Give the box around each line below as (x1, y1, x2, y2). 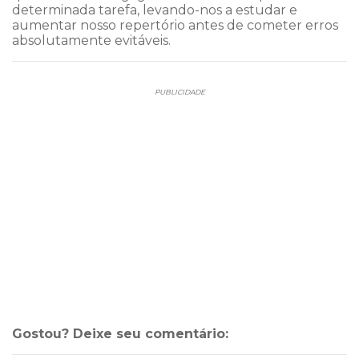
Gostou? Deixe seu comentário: (12, 325, 228, 341)
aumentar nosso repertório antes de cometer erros (12, 17, 338, 33)
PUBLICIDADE (154, 87, 205, 96)
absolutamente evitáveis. (12, 32, 171, 48)
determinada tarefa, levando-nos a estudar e (12, 2, 297, 18)
